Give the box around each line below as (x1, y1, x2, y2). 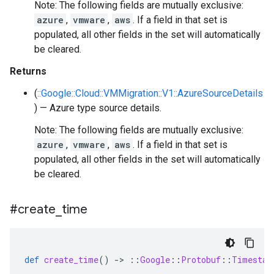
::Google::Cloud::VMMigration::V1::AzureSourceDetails (37, 87, 263, 99)
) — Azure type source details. (34, 102, 161, 114)
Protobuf (181, 254, 221, 265)
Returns (10, 65, 46, 77)
